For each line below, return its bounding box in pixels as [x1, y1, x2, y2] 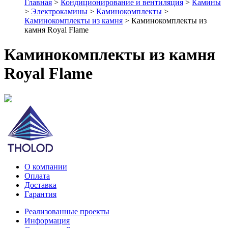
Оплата [24, 171, 50, 180]
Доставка [24, 180, 56, 189]
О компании [24, 162, 67, 171]
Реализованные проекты [24, 207, 109, 216]
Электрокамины [31, 7, 88, 16]
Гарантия [24, 189, 56, 198]
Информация [24, 216, 70, 225]
